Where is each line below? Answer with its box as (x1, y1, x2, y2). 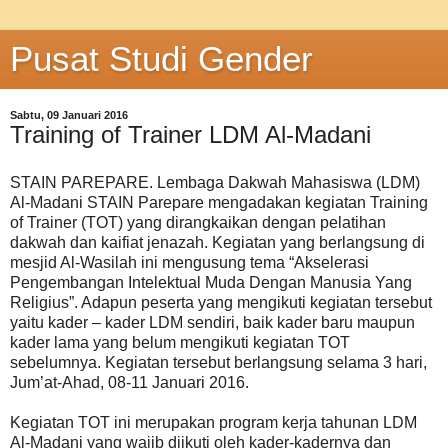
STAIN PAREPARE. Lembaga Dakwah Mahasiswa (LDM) (10, 173, 420, 191)
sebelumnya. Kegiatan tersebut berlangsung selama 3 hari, (10, 353, 427, 371)
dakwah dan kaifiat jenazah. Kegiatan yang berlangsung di (10, 233, 425, 251)
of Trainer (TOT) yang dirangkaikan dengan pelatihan (10, 213, 386, 231)
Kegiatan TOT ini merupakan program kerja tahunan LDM (10, 413, 417, 431)
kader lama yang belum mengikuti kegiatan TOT (10, 333, 350, 351)
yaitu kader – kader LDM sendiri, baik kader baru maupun (10, 313, 415, 331)
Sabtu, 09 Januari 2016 (10, 109, 128, 121)
